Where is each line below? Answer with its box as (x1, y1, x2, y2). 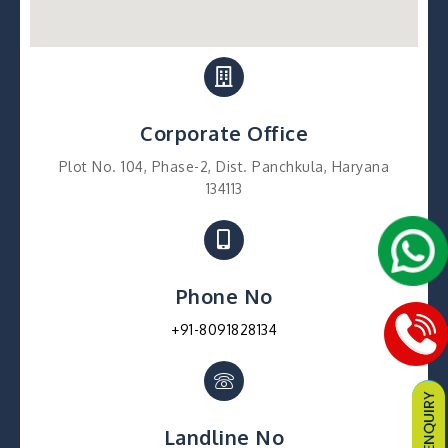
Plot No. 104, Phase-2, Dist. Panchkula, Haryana (58, 157, 390, 175)
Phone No (175, 282, 273, 309)
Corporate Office (140, 119, 308, 146)
